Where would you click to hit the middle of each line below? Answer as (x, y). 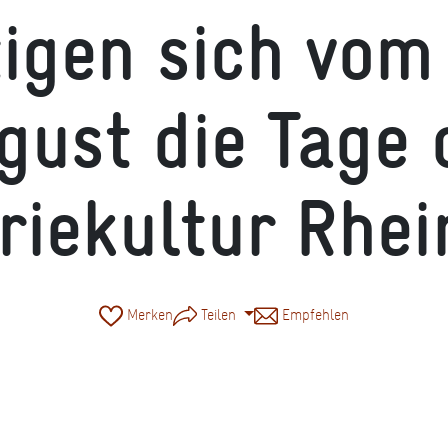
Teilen (219, 314)
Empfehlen (313, 314)
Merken (148, 314)
